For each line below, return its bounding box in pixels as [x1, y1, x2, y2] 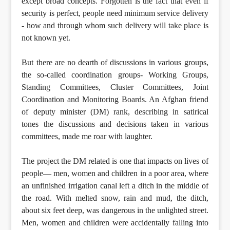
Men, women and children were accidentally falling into [22, 218, 208, 227]
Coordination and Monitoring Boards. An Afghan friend [22, 95, 208, 104]
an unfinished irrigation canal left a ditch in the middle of [22, 181, 208, 190]
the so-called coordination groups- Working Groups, [22, 70, 208, 80]
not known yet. [22, 33, 71, 43]
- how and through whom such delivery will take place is [22, 21, 208, 30]
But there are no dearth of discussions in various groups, [22, 58, 208, 67]
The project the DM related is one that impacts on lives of [22, 157, 208, 166]
